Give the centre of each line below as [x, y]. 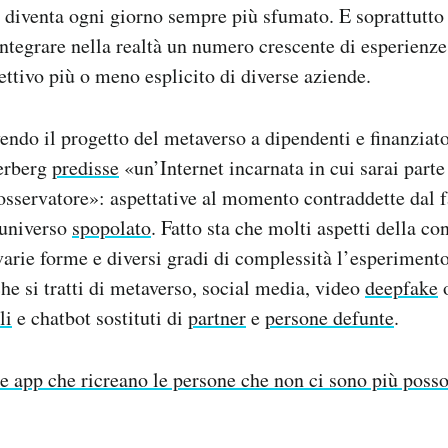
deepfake [401, 287]
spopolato [111, 227]
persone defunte [329, 317]
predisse [85, 167]
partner [217, 317]
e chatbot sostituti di [100, 317]
